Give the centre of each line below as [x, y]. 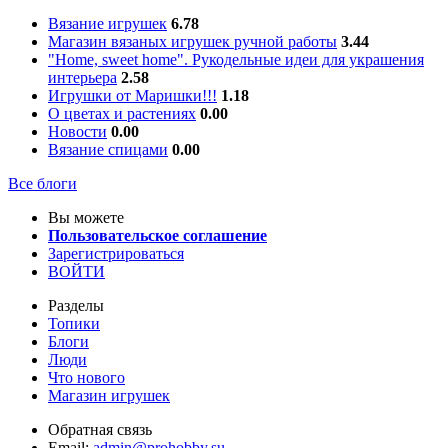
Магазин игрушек [109, 396]
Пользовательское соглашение [157, 236]
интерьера [82, 78]
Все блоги [42, 184]
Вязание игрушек [107, 24]
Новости [77, 132]
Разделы [76, 306]
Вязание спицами [108, 150]
